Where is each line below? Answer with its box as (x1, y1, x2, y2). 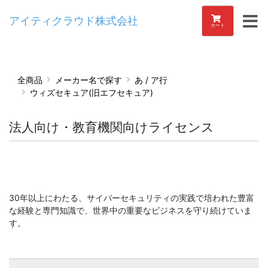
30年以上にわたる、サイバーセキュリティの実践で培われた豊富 (9, 193, 254, 203)
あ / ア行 (135, 74, 167, 85)
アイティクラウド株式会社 (9, 14, 138, 27)
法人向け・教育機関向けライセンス (9, 119, 214, 135)
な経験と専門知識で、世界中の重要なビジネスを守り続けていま (9, 205, 252, 215)
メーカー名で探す (55, 74, 122, 85)
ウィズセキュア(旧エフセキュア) (30, 87, 153, 98)
